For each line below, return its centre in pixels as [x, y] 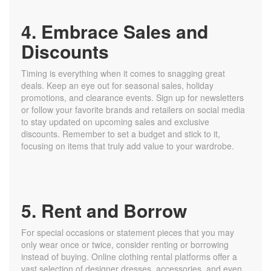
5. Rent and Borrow [104, 211]
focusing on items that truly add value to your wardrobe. [128, 146]
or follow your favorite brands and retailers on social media [133, 110]
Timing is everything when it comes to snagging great [123, 73]
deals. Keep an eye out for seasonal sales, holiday [117, 86]
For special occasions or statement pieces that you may [128, 233]
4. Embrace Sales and [115, 31]
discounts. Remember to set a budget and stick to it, [121, 134]
